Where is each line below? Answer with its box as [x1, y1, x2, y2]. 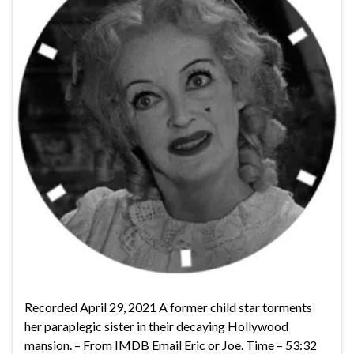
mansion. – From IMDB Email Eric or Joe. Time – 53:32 [24, 337, 317, 352]
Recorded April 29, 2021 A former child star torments [24, 299, 312, 314]
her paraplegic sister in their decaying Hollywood [24, 318, 288, 333]
